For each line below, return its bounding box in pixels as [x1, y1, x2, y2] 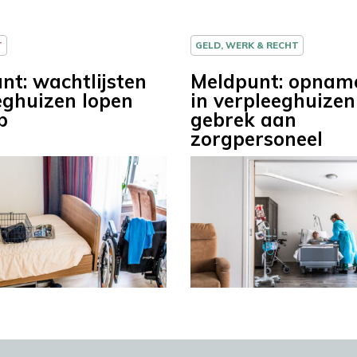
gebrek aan [190, 108, 296, 132]
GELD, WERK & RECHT [195, 39, 299, 52]
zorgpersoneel [190, 127, 323, 151]
